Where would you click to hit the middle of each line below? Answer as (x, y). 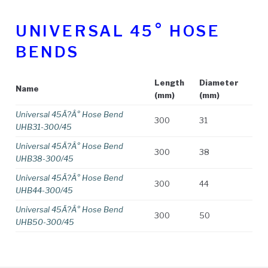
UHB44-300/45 (44, 190)
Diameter (219, 82)
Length (169, 82)
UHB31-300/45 (44, 127)
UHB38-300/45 (45, 158)
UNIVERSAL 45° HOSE (118, 31)
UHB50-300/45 (45, 222)
